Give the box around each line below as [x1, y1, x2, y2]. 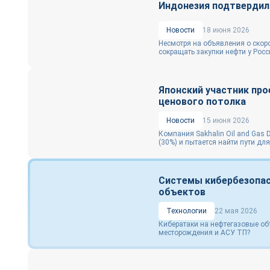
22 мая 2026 [215, 207, 257, 215]
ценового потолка [159, 96, 246, 107]
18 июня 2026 [202, 26, 250, 34]
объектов [159, 186, 206, 198]
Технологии [166, 207, 207, 215]
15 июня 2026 [202, 116, 250, 125]
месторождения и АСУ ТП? [159, 228, 250, 237]
